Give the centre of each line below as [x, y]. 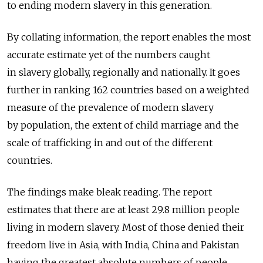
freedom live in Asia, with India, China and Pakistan [123, 245]
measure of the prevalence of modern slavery [110, 108]
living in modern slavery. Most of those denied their [126, 227]
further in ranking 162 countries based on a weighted [128, 90]
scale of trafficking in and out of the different [110, 143]
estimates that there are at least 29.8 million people [123, 210]
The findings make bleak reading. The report [109, 192]
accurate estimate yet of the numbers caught [109, 55]
